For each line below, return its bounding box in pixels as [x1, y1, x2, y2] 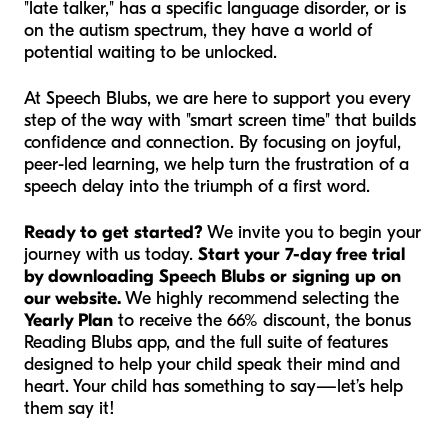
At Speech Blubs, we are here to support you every [24, 88, 411, 110]
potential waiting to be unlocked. [24, 42, 277, 64]
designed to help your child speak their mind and [24, 354, 400, 376]
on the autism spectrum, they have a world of [24, 20, 372, 42]
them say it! [24, 398, 115, 420]
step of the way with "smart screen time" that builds [24, 110, 416, 132]
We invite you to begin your [203, 222, 421, 244]
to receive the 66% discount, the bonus [113, 310, 411, 332]
